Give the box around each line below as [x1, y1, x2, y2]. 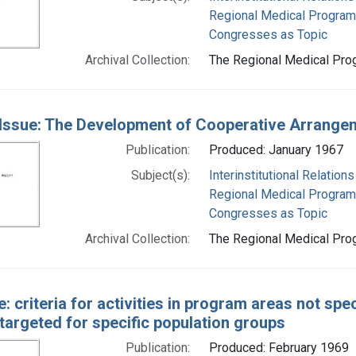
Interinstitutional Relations [208, 167, 354, 183]
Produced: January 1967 [208, 141, 343, 157]
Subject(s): [130, 167, 190, 183]
